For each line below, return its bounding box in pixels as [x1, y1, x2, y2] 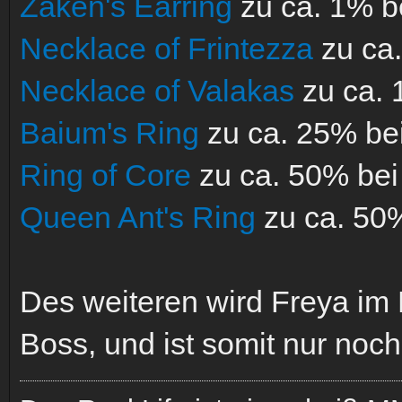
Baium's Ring [20, 115, 199, 150]
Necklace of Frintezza [20, 31, 313, 66]
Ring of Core [20, 157, 191, 192]
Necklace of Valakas [20, 73, 294, 108]
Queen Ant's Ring [20, 199, 256, 234]
